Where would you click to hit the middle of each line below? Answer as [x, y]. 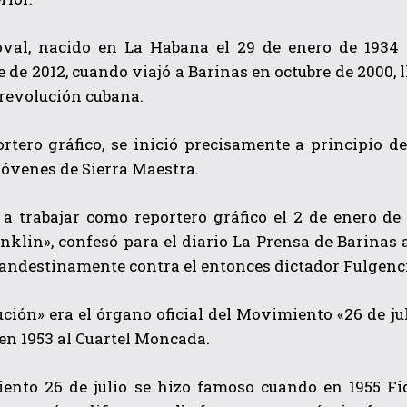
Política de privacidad [211, 232]
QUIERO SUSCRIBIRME [192, 189]
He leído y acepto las [88, 232]
